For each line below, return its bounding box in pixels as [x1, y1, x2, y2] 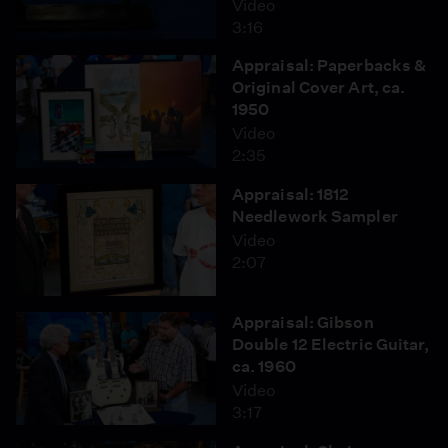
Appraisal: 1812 [232, 184, 350, 204]
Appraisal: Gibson [232, 313, 374, 332]
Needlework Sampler [232, 206, 398, 226]
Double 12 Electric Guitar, [232, 335, 430, 354]
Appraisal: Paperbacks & [232, 56, 427, 75]
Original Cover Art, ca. [232, 78, 406, 97]
